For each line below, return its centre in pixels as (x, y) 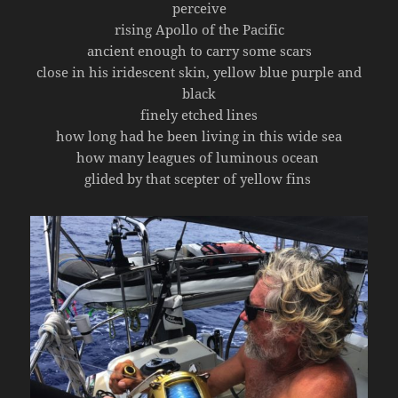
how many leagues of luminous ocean (199, 157)
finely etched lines (199, 114)
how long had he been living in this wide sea (199, 135)
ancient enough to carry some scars (199, 50)
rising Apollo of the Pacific (199, 29)
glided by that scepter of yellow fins (197, 178)
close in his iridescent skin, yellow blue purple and (199, 72)
